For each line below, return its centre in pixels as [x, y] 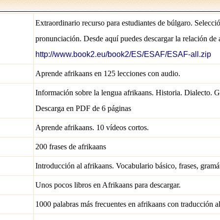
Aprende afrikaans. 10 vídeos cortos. [92, 127]
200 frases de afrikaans [71, 147]
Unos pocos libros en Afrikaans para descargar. [108, 185]
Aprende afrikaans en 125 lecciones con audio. [108, 73]
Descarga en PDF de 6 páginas [83, 108]
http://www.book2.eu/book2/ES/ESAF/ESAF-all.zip [123, 54]
